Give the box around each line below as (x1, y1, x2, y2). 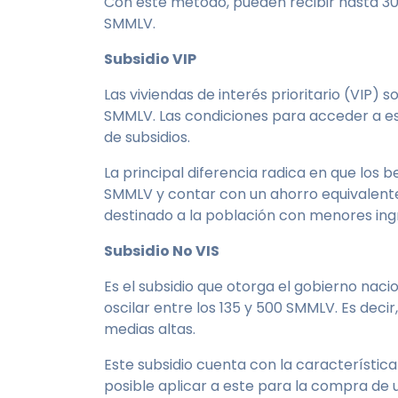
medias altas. (104, 319, 203, 339)
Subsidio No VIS (104, 241, 222, 261)
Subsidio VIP (104, 49, 199, 69)
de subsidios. (104, 127, 194, 147)
